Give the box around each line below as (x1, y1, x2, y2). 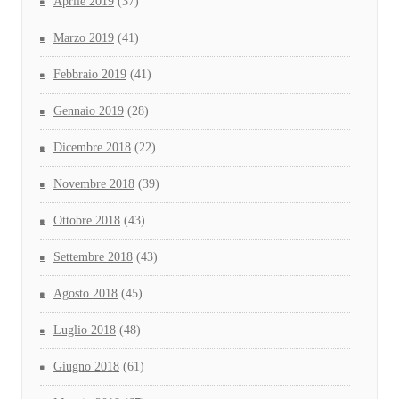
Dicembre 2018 (53, 141, 131, 155)
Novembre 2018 (53, 177, 134, 191)
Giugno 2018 (53, 360, 119, 374)
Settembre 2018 (53, 250, 133, 265)
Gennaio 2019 (53, 104, 124, 118)
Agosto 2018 (53, 287, 118, 301)
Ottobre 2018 (53, 214, 120, 228)
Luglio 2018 (53, 323, 116, 338)
